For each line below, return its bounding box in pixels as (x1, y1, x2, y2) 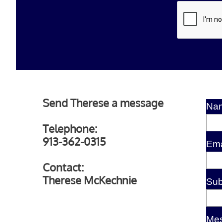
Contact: (43, 160, 84, 174)
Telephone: (43, 121, 97, 135)
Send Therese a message (43, 96, 164, 110)
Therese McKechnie (43, 173, 137, 187)
